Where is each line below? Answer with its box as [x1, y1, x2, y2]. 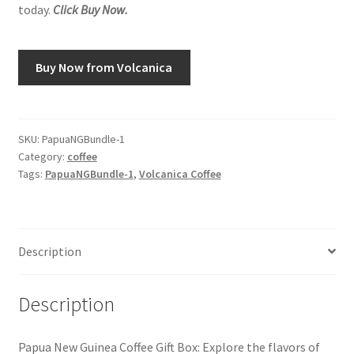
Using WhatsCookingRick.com [17, 71, 180, 88]
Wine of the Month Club [17, 113, 146, 130]
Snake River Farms [17, 29, 116, 46]
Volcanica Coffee [138, 166, 221, 181]
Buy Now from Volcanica [36, 59, 173, 76]
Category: [17, 149, 67, 164]
